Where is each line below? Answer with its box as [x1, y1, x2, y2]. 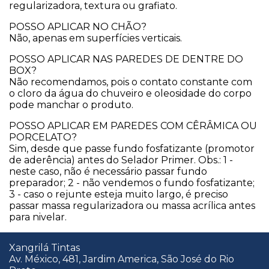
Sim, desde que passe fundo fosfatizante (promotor [9, 143, 255, 155]
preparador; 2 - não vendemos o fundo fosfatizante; [9, 177, 255, 189]
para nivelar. [9, 211, 67, 223]
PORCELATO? [9, 131, 77, 144]
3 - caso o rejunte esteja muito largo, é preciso [9, 189, 228, 201]
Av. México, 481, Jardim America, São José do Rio [9, 253, 234, 265]
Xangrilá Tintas [9, 242, 80, 254]
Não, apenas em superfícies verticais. [9, 32, 182, 44]
